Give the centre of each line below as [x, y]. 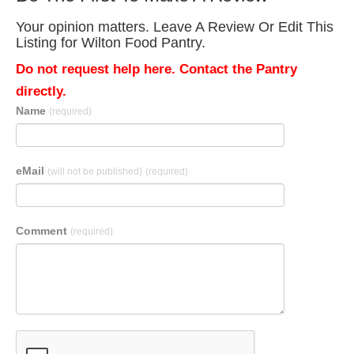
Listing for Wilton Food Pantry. [111, 43]
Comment [43, 231]
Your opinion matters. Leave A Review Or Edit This [175, 27]
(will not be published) [95, 171]
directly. [41, 91]
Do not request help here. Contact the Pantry [156, 69]
